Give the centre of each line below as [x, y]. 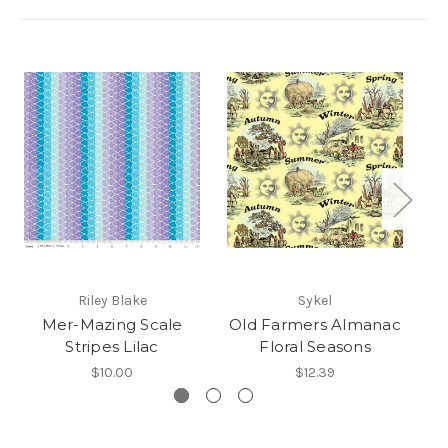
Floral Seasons [315, 347]
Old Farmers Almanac [315, 325]
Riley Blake [112, 301]
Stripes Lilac [112, 347]
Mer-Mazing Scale [112, 325]
